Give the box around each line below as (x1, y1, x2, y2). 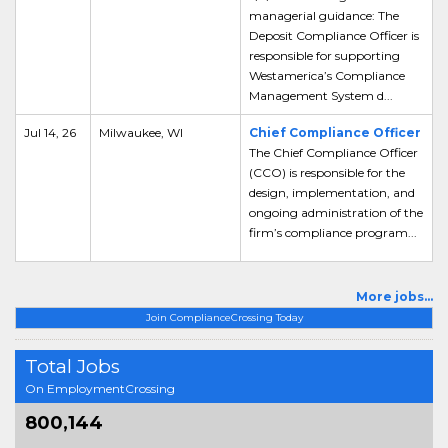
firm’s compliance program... (249, 225, 417, 240)
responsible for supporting (249, 48, 400, 63)
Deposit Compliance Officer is (249, 28, 419, 43)
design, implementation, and (249, 185, 415, 200)
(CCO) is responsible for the (249, 165, 405, 180)
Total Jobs (25, 355, 120, 378)
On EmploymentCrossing (25, 381, 175, 396)
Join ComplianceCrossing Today (145, 311, 303, 324)
